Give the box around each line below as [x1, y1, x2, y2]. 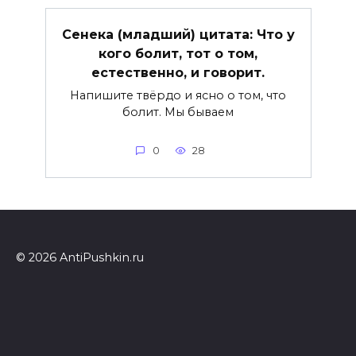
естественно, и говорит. [91, 64, 265, 80]
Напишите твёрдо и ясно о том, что [70, 87, 286, 103]
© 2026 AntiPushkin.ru [16, 250, 144, 265]
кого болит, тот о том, [99, 45, 257, 61]
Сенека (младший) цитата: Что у [61, 26, 295, 42]
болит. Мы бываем [122, 104, 234, 119]
